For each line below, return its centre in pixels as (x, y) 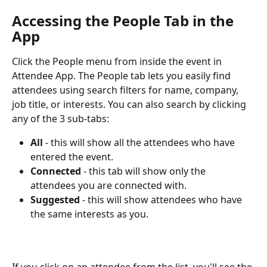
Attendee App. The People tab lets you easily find (122, 76)
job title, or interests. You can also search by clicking (130, 105)
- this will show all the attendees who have (140, 143)
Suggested (55, 200)
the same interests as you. (89, 214)
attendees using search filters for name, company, (126, 90)
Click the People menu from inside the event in (118, 62)
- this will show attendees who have (162, 200)
